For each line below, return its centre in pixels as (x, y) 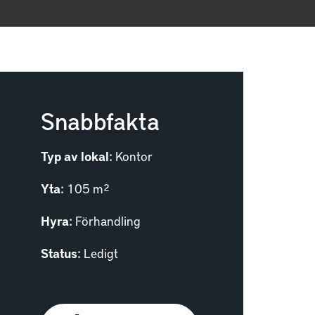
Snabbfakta (101, 120)
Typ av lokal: (77, 156)
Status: (61, 253)
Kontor (134, 156)
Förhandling (108, 220)
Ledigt (101, 253)
